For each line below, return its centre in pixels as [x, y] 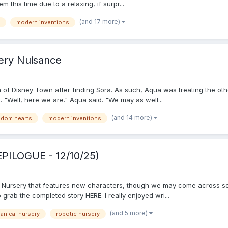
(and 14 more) [133, 117]
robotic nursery [78, 214]
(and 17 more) [101, 21]
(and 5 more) [130, 213]
